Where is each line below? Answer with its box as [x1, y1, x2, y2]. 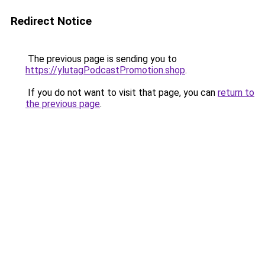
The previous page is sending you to [25, 53, 177, 64]
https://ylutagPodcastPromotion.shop [25, 64, 185, 76]
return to [218, 87, 254, 98]
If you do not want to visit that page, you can [25, 87, 218, 98]
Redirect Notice [11, 14, 92, 28]
